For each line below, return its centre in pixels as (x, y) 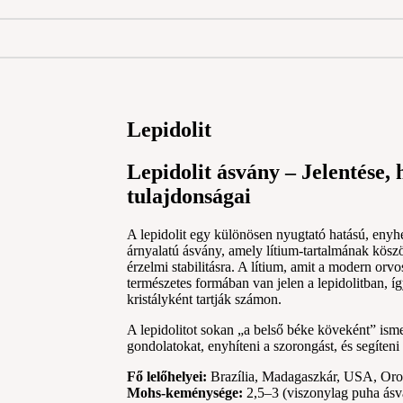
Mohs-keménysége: (185, 392)
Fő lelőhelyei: (167, 376)
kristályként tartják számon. (205, 299)
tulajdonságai (189, 196)
